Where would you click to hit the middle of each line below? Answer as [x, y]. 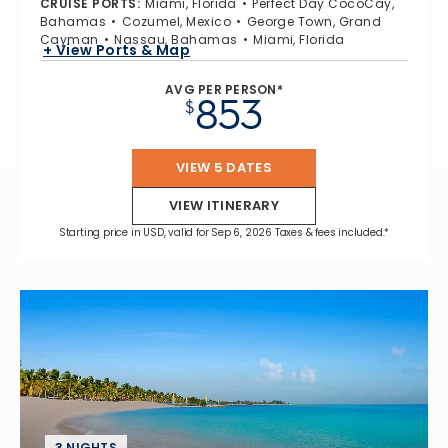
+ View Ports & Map [117, 49]
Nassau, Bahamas [176, 40]
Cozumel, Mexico [176, 22]
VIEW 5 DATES [224, 168]
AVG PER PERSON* [224, 90]
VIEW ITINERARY [224, 206]
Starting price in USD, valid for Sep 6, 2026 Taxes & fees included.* [224, 233]
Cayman [69, 40]
